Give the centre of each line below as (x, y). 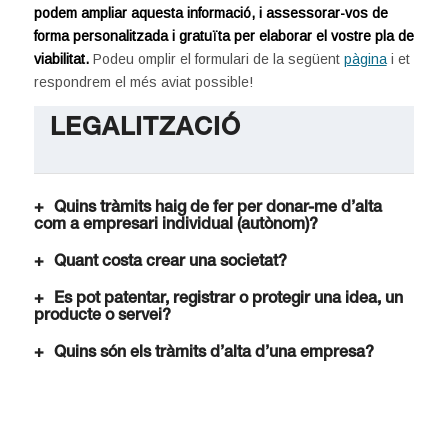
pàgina (365, 58)
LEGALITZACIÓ (145, 129)
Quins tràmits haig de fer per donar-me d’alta (217, 208)
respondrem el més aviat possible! (143, 81)
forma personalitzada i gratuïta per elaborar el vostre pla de (223, 35)
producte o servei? (102, 316)
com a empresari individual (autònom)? (175, 225)
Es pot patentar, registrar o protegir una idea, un (228, 299)
